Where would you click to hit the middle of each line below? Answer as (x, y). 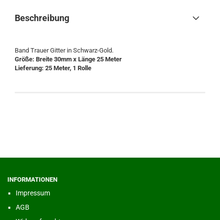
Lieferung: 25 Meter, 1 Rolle (53, 68)
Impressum (33, 193)
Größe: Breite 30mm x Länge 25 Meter (68, 59)
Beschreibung (42, 18)
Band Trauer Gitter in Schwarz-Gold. (64, 50)
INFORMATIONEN (32, 179)
